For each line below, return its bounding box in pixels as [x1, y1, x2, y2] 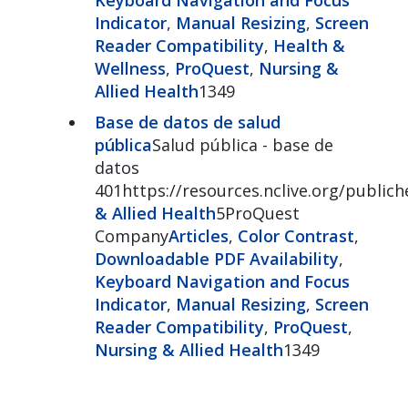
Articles [168, 224, 229, 247]
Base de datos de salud [94, 110, 280, 133]
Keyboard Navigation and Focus [94, 270, 350, 292]
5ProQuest [215, 201, 300, 224]
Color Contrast [237, 224, 354, 247]
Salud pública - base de [151, 133, 333, 156]
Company [94, 224, 168, 247]
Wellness [94, 56, 166, 79]
